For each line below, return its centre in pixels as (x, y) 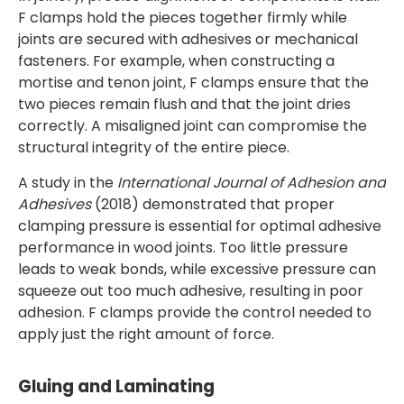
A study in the (68, 183)
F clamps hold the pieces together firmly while (183, 18)
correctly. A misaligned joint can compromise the (193, 126)
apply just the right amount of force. (146, 334)
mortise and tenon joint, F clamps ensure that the (193, 83)
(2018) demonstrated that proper (213, 204)
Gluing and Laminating (116, 386)
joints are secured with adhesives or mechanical (188, 39)
